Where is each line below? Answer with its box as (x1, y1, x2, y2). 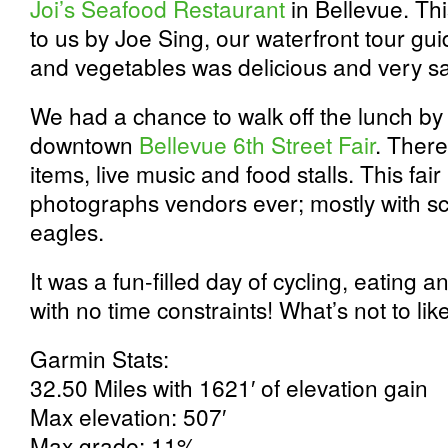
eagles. (30, 215, 104, 247)
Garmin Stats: (30, 342, 169, 374)
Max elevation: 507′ (30, 400, 226, 432)
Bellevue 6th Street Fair (139, 128, 375, 160)
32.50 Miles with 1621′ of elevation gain (30, 371, 428, 403)
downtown (30, 128, 139, 160)
